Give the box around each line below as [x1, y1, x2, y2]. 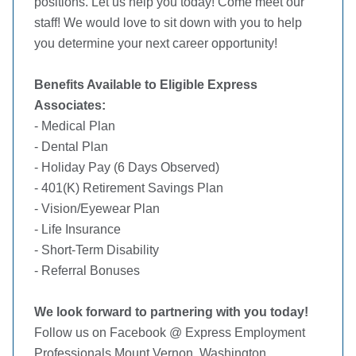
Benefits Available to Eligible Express [34, 78, 257, 91]
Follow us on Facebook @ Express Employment [34, 326, 305, 339]
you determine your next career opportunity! [34, 37, 281, 50]
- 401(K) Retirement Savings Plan [34, 181, 226, 195]
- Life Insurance [34, 222, 124, 236]
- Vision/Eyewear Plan [34, 202, 163, 215]
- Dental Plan [34, 140, 111, 153]
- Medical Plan [34, 119, 118, 133]
